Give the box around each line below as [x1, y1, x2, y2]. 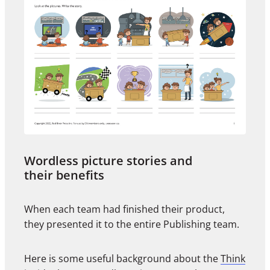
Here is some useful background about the [24, 252, 221, 266]
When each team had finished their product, [24, 202, 225, 216]
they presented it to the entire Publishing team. [24, 218, 242, 231]
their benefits [24, 167, 104, 184]
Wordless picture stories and [24, 152, 192, 169]
